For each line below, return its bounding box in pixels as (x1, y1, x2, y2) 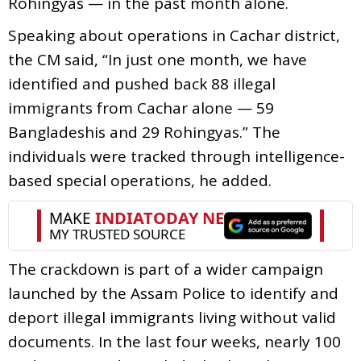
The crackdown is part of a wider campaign (8, 258, 323, 280)
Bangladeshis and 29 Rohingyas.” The (8, 121, 280, 143)
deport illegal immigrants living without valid (8, 306, 336, 328)
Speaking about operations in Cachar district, (8, 24, 340, 46)
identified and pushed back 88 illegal (8, 73, 276, 94)
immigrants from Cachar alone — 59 (8, 97, 274, 118)
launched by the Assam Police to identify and (8, 282, 338, 304)
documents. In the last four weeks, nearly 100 (8, 330, 341, 352)
